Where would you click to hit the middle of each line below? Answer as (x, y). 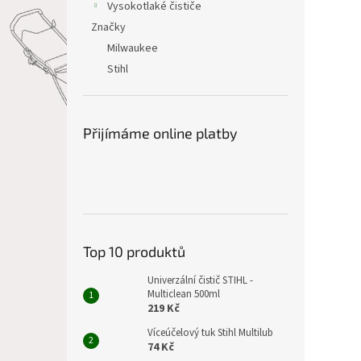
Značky (108, 27)
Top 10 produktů (134, 251)
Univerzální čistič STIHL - (200, 280)
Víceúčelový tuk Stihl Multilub (210, 333)
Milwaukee (133, 48)
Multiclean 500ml (184, 294)
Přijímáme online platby (160, 133)
